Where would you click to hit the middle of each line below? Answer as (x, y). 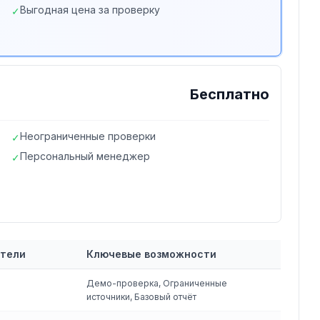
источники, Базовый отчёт (141, 297)
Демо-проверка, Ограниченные (157, 283)
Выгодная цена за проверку (90, 10)
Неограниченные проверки (88, 136)
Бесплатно (229, 94)
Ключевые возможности (151, 254)
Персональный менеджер (85, 156)
